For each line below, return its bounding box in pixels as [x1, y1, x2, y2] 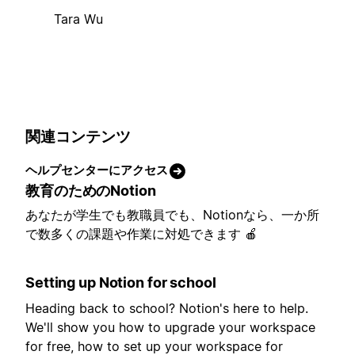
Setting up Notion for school [25, 274, 216, 292]
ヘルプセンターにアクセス [25, 162, 168, 178]
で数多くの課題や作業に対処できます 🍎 [25, 226, 258, 242]
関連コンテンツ [25, 127, 131, 146]
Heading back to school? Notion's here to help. [25, 300, 308, 317]
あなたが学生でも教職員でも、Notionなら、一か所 [25, 207, 319, 223]
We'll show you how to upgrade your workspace [25, 319, 315, 336]
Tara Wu [54, 10, 103, 27]
